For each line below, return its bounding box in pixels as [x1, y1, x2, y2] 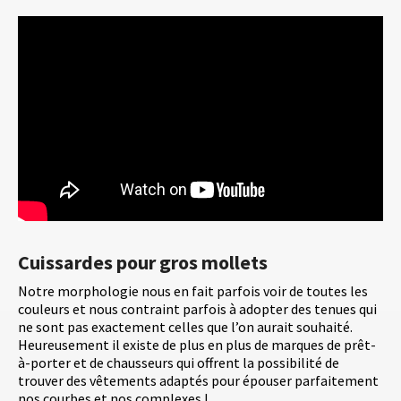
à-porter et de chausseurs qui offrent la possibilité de [18, 354, 339, 372]
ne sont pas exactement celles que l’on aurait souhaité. [18, 318, 353, 337]
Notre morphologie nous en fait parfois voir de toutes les [18, 282, 368, 301]
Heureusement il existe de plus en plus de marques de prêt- [18, 336, 376, 354]
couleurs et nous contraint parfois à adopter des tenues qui [18, 300, 377, 319]
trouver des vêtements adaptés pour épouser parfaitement [18, 371, 379, 390]
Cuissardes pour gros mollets [18, 250, 268, 276]
